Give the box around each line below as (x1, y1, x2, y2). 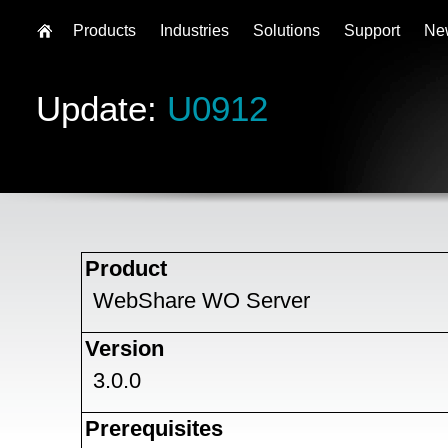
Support (344, 22, 400, 39)
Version (85, 336, 164, 361)
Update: (36, 88, 167, 128)
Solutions (253, 22, 320, 39)
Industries (160, 22, 229, 39)
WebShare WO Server (93, 288, 310, 313)
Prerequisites (85, 416, 223, 441)
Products (73, 22, 136, 39)
